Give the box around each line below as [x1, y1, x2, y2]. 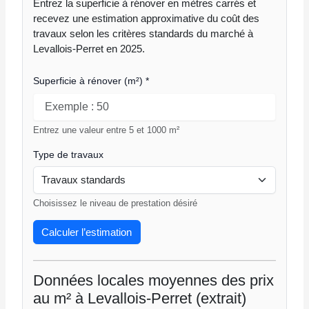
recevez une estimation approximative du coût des [33, 12, 260, 25]
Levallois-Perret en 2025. [33, 43, 146, 55]
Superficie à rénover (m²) [33, 75, 146, 87]
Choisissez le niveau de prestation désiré [33, 197, 198, 208]
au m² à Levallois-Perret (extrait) [33, 289, 247, 307]
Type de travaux [33, 148, 104, 160]
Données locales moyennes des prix [33, 271, 275, 289]
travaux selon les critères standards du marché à [33, 28, 254, 40]
